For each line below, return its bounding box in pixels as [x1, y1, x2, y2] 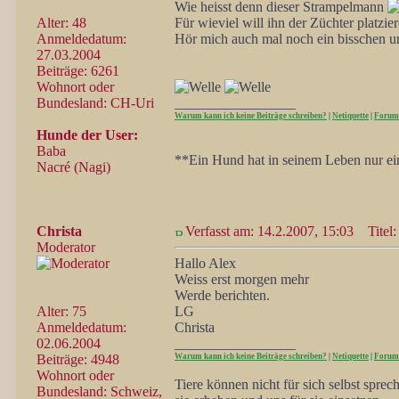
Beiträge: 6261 [37, 63, 119, 78]
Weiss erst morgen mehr [175, 272, 309, 287]
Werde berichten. [175, 288, 270, 303]
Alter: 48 [37, 15, 86, 30]
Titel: [357, 224, 396, 239]
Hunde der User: [37, 127, 138, 142]
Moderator [37, 240, 95, 255]
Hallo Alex [175, 256, 236, 271]
